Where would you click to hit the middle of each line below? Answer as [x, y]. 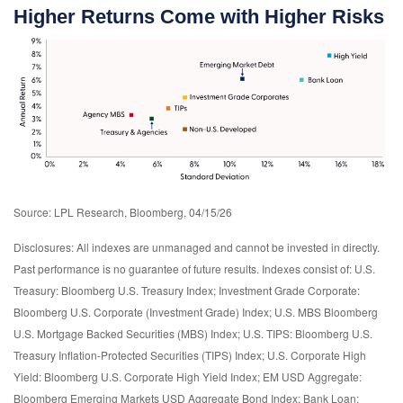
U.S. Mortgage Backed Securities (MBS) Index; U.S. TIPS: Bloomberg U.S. [193, 334]
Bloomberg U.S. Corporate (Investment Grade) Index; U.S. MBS [169, 312]
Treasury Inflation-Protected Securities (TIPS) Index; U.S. [152, 355]
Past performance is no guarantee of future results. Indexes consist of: [184, 269]
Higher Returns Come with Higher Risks [198, 16]
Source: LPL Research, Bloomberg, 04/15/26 [124, 212]
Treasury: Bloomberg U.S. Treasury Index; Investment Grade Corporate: [187, 291]
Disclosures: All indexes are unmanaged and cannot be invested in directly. [197, 247]
